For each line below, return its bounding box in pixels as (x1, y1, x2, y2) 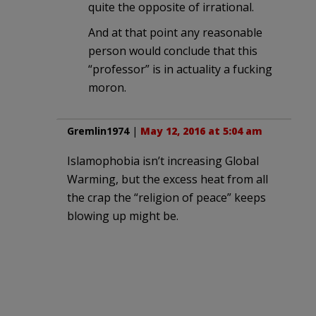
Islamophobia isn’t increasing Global (67, 153, 259, 169)
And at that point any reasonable (88, 25, 262, 41)
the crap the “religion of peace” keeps (67, 190, 266, 206)
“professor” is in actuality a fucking (88, 61, 272, 78)
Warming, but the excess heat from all (67, 171, 268, 188)
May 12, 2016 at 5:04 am (140, 124, 262, 138)
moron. (88, 80, 126, 96)
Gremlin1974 (67, 124, 129, 138)
